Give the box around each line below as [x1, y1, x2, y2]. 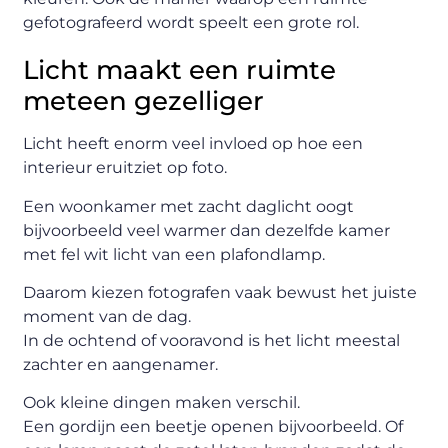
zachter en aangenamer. [23, 355, 219, 375]
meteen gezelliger [23, 85, 265, 118]
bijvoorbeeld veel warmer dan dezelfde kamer [23, 220, 391, 240]
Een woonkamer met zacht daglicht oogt [23, 196, 355, 216]
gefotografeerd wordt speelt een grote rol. [23, 13, 360, 33]
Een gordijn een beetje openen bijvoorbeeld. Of [23, 417, 404, 437]
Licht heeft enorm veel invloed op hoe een [23, 134, 364, 154]
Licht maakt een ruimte [23, 54, 337, 87]
